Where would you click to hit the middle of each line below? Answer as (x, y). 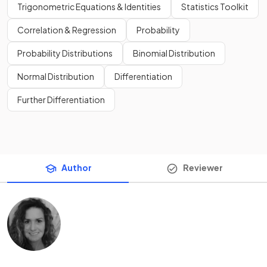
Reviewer (203, 168)
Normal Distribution (56, 77)
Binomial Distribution (174, 53)
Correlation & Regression (67, 30)
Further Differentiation (61, 100)
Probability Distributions (65, 53)
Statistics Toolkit (215, 7)
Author (76, 168)
